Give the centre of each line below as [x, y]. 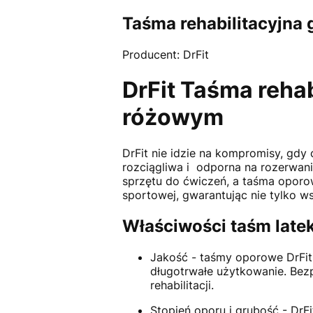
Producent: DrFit [165, 54]
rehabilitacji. [182, 285]
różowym [173, 117]
